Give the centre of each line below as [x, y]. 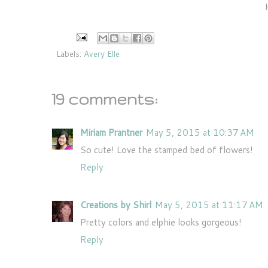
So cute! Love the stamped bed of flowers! [167, 150]
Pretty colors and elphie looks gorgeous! [161, 223]
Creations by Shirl [116, 205]
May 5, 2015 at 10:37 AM [200, 132]
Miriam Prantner [111, 132]
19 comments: [105, 99]
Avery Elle [102, 53]
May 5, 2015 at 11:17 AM [209, 205]
